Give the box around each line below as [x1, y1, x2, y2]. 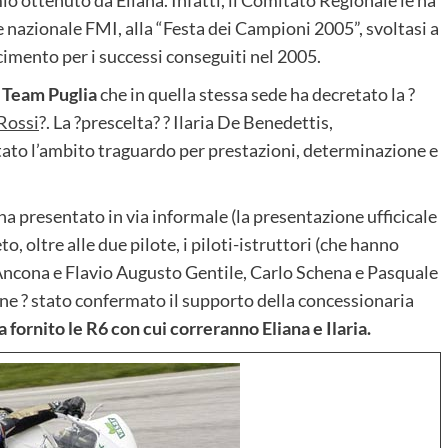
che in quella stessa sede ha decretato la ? [97, 82, 415, 105]
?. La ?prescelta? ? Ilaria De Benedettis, [39, 110, 333, 133]
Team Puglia [2, 82, 97, 105]
